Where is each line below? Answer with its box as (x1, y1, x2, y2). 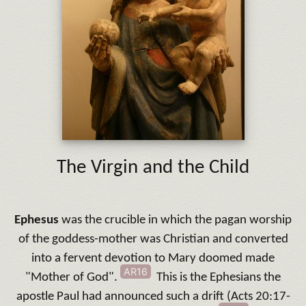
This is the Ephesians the (151, 270, 281, 284)
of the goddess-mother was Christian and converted (18, 232, 288, 246)
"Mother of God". (25, 270, 120, 284)
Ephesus (14, 213, 61, 227)
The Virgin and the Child (57, 157, 249, 178)
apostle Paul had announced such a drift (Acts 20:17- (16, 290, 290, 303)
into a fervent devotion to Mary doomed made (31, 251, 275, 265)
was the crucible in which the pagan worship (61, 213, 292, 227)
